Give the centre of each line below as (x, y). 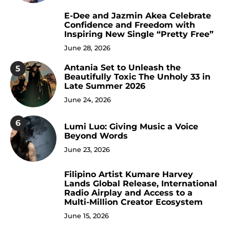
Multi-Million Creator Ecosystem (133, 202)
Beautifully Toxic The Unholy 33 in (137, 77)
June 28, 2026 (87, 47)
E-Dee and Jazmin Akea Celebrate (138, 15)
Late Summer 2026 (105, 86)
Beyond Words (96, 136)
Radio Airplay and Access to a (128, 193)
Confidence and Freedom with (130, 25)
